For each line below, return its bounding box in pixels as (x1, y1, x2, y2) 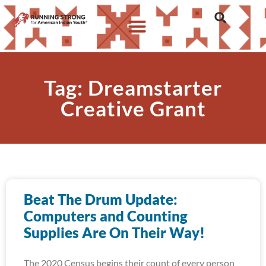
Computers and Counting (24, 207, 188, 224)
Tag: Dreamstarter (44, 75, 222, 100)
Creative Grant (60, 96, 206, 121)
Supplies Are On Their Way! (24, 224, 205, 241)
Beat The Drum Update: (24, 191, 178, 208)
